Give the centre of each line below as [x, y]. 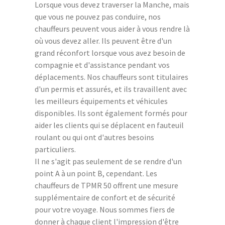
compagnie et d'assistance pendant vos [102, 65]
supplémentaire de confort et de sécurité [105, 197]
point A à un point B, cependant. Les [96, 173]
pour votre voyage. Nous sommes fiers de [105, 209]
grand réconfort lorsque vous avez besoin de [110, 52]
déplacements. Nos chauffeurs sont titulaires [111, 77]
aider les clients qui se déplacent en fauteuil [109, 125]
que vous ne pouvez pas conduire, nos [98, 16]
